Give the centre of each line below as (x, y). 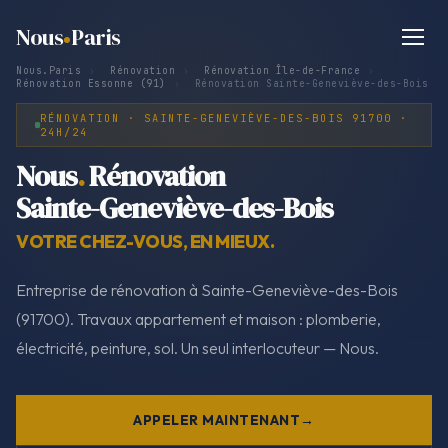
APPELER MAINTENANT (217, 419)
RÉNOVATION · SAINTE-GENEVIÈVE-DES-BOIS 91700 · (223, 117)
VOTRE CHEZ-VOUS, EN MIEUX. (145, 241)
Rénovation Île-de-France (282, 70)
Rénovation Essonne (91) (91, 83)
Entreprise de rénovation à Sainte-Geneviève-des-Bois (207, 289)
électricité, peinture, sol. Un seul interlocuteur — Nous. (197, 347)
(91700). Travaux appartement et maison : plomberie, (198, 318)
